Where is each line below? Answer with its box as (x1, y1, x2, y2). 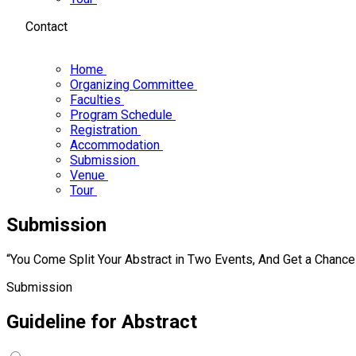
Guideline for (6, 310, 122, 333)
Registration (70, 122, 141, 137)
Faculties (70, 92, 124, 107)
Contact (22, 19, 68, 34)
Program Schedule (70, 107, 176, 122)
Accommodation (70, 137, 163, 153)
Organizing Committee (70, 77, 197, 92)
